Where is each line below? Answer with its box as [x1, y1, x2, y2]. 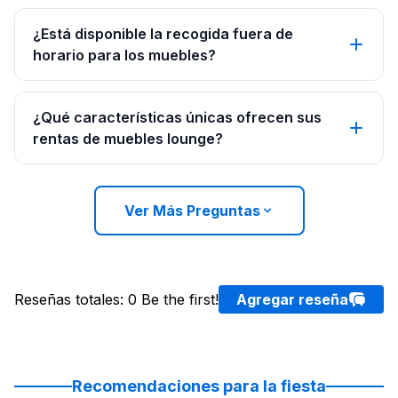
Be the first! [141, 291, 219, 309]
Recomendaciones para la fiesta [72, 377, 326, 396]
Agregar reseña [236, 291, 348, 309]
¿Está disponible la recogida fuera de [33, 25, 293, 44]
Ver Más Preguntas [123, 202, 260, 220]
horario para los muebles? [33, 46, 216, 65]
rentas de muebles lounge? [33, 130, 223, 148]
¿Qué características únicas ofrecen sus [33, 108, 322, 127]
